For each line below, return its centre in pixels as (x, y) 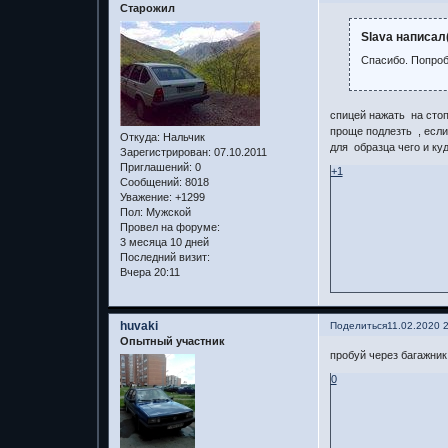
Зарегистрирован (163, 151)
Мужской (166, 211)
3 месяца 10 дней (164, 241)
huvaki (138, 326)
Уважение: (145, 196)
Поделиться (358, 326)
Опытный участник (172, 341)
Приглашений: (155, 166)
